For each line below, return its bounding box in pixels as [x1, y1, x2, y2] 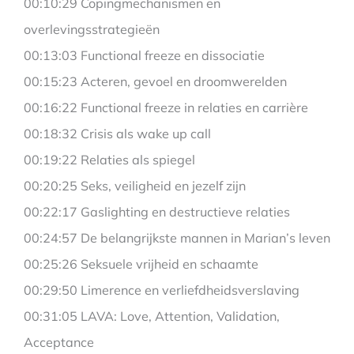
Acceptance [24, 334, 94, 351]
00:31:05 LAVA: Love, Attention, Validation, [24, 308, 280, 325]
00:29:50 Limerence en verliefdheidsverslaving [24, 282, 299, 299]
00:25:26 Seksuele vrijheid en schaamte [24, 256, 258, 273]
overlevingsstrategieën [24, 21, 160, 38]
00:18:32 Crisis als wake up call [24, 126, 211, 142]
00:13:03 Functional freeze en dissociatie [24, 47, 265, 64]
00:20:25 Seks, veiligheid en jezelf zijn [24, 178, 246, 194]
